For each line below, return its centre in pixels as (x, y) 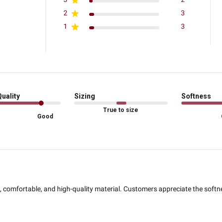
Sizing (85, 96)
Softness (196, 96)
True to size (121, 110)
